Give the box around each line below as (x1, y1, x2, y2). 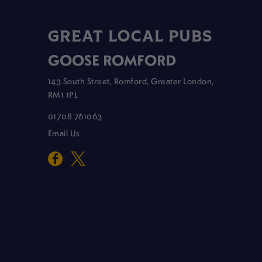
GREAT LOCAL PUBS (47, 29, 212, 46)
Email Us (47, 127, 80, 139)
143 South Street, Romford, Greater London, (47, 74, 214, 87)
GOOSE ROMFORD (47, 49, 176, 70)
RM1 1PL (47, 88, 78, 100)
